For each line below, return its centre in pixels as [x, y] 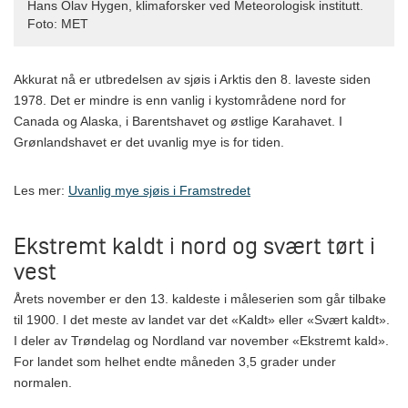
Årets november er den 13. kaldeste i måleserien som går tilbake [200, 298]
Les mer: [41, 190]
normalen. [45, 382]
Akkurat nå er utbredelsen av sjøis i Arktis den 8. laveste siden [192, 79]
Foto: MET [58, 23]
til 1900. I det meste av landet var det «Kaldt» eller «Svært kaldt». [202, 319]
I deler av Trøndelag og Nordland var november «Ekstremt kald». [201, 340]
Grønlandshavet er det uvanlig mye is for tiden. [151, 142]
